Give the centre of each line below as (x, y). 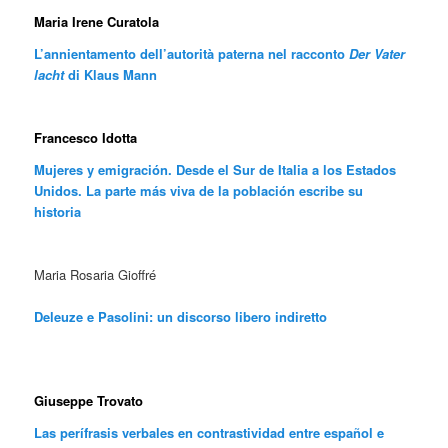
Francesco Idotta (86, 138)
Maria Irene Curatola (97, 22)
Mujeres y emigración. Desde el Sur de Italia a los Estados (215, 169)
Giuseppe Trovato (89, 401)
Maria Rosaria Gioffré (95, 274)
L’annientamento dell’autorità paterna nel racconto (192, 54)
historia (58, 211)
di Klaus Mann (111, 75)
